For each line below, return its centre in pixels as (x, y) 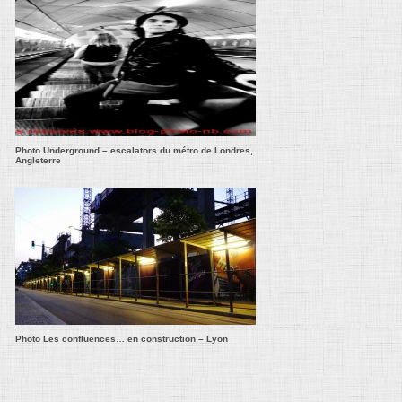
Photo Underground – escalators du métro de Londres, (134, 150)
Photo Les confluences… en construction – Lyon (122, 339)
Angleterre (38, 160)
